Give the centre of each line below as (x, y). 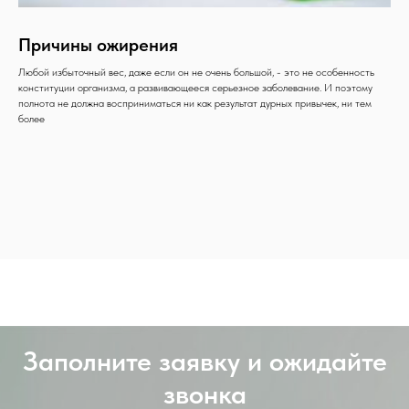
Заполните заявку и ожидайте (204, 360)
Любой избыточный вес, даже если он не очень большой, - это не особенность (196, 72)
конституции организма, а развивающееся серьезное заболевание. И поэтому (195, 87)
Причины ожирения (98, 44)
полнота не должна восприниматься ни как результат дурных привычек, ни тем (195, 103)
